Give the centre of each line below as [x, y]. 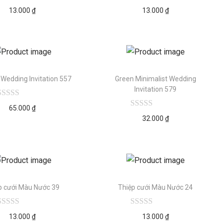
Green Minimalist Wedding [155, 79]
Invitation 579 [156, 89]
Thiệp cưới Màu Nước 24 [156, 188]
